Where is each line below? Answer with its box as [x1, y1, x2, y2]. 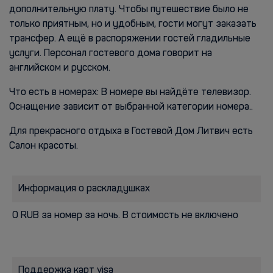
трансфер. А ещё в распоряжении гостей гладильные [9, 34, 250, 44]
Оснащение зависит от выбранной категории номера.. [9, 102, 253, 112]
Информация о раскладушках [18, 184, 150, 194]
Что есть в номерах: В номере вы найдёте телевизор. [9, 88, 251, 97]
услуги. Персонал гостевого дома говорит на [9, 49, 212, 58]
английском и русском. [9, 63, 110, 73]
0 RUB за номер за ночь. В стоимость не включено [12, 211, 238, 221]
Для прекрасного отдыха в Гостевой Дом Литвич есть [9, 127, 253, 136]
